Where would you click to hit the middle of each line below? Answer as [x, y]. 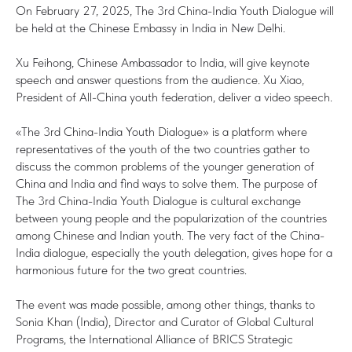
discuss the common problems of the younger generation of [165, 166]
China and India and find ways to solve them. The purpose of [167, 183]
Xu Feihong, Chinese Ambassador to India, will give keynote [163, 62]
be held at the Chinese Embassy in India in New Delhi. [150, 27]
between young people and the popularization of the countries [171, 218]
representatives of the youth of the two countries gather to [163, 148]
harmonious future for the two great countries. [131, 269]
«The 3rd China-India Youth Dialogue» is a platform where [161, 131]
